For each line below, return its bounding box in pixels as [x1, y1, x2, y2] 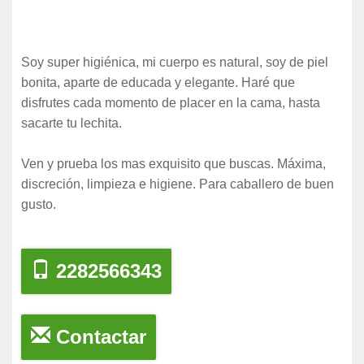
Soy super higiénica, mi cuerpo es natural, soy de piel [21, 54, 328, 69]
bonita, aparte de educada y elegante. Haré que [21, 75, 295, 89]
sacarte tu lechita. [21, 115, 122, 130]
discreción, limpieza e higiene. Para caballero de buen [21, 176, 334, 191]
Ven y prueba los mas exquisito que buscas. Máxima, [21, 156, 326, 171]
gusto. [21, 197, 56, 211]
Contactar [50, 325, 146, 348]
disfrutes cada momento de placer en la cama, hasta [21, 95, 320, 110]
